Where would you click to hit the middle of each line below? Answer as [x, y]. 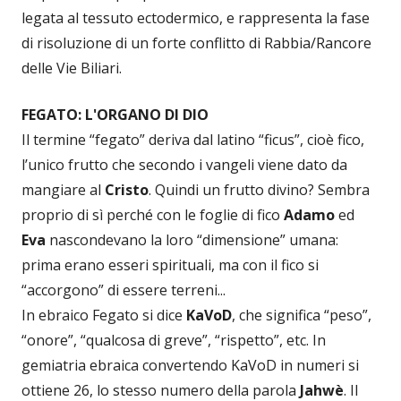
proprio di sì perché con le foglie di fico [153, 215]
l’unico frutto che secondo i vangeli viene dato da [184, 165]
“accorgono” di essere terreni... [124, 290]
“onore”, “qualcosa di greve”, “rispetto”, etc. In [174, 341]
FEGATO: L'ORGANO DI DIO [115, 115]
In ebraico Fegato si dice [104, 316]
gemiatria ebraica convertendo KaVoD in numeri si [190, 366]
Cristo [127, 190]
